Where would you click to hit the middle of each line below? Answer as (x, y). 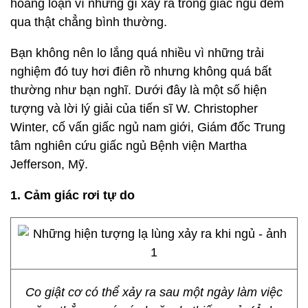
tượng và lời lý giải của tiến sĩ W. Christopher (134, 109)
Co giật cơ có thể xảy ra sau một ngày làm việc (154, 292)
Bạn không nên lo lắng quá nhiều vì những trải (137, 53)
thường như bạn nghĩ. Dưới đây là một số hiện (139, 90)
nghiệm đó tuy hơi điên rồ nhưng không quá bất (141, 71)
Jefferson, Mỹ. (49, 164)
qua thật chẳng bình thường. (89, 22)
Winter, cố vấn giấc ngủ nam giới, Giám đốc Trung (148, 127)
